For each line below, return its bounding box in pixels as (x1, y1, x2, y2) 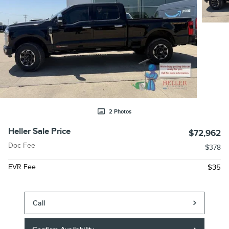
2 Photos (109, 108, 131, 116)
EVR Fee (8, 163, 36, 172)
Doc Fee (8, 141, 35, 150)
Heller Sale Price (8, 126, 71, 137)
